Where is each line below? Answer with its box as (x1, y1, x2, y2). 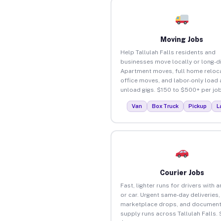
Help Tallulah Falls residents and (120, 48, 216, 56)
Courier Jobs (159, 168, 204, 177)
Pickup (188, 103, 207, 109)
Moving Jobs (160, 35, 204, 43)
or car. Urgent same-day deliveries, (120, 191, 220, 198)
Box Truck (152, 103, 179, 109)
